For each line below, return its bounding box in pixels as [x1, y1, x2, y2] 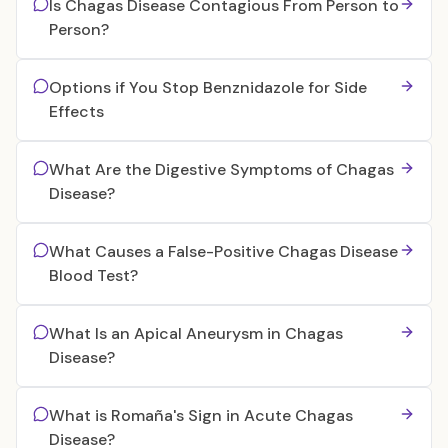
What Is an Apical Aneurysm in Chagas [49, 323, 343, 344]
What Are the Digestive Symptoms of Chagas [49, 159, 394, 180]
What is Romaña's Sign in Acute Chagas [49, 405, 353, 426]
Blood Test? [49, 265, 138, 286]
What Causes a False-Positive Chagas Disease [49, 241, 398, 262]
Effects [49, 101, 104, 122]
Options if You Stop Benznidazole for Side [49, 77, 367, 98]
